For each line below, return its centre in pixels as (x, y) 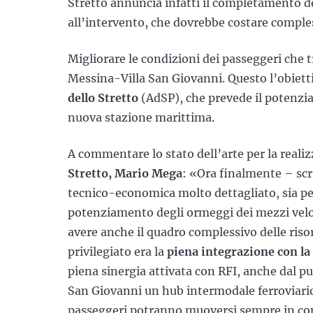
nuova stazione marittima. (141, 117)
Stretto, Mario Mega (125, 173)
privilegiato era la (117, 251)
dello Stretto (103, 97)
